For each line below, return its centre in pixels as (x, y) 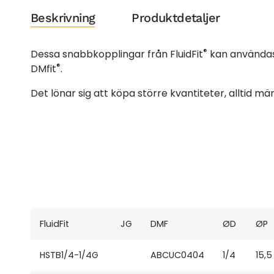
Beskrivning (63, 17)
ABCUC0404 (177, 255)
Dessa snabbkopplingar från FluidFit (117, 54)
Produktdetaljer (176, 17)
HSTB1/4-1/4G (69, 255)
